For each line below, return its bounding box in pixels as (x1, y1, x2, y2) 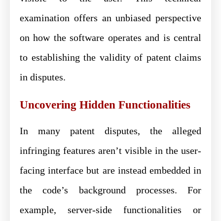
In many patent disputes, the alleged (20, 125, 201, 136)
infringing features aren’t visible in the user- (20, 145, 201, 156)
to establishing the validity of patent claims (20, 51, 201, 63)
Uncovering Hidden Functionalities (20, 98, 190, 111)
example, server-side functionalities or (20, 204, 201, 215)
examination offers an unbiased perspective (20, 12, 201, 23)
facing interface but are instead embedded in (20, 164, 201, 176)
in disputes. (20, 71, 66, 82)
